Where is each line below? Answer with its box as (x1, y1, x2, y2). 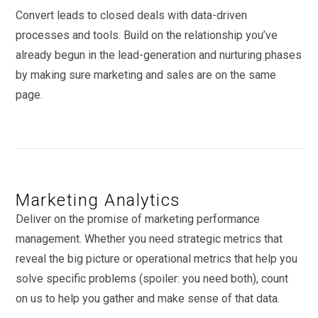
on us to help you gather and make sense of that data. (16, 291, 280, 305)
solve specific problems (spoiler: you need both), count (16, 271, 289, 285)
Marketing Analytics (16, 190, 181, 210)
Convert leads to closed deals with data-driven (16, 8, 248, 22)
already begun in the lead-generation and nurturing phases (16, 48, 302, 62)
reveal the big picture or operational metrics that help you (16, 251, 298, 265)
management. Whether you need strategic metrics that (16, 231, 283, 246)
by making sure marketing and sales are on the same (16, 67, 277, 82)
